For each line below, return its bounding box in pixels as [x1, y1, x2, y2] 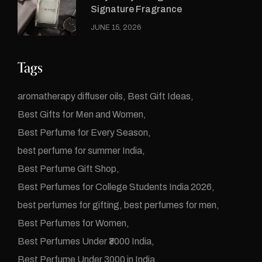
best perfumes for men [124, 200, 216, 211]
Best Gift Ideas [127, 91, 191, 102]
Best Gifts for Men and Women [18, 109, 143, 120]
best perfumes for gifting [18, 200, 119, 211]
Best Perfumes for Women [18, 218, 126, 229]
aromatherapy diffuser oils [18, 91, 123, 102]
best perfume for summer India [18, 146, 142, 156]
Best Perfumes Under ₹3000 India [18, 236, 151, 247]
